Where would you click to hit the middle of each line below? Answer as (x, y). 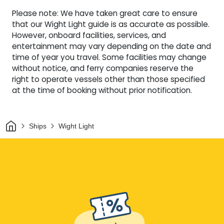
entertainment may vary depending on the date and (111, 46)
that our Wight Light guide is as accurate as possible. (111, 24)
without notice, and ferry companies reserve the (103, 68)
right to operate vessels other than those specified (108, 79)
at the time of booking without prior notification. (102, 90)
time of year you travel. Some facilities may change (109, 57)
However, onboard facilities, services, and (89, 35)
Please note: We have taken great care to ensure (105, 13)
